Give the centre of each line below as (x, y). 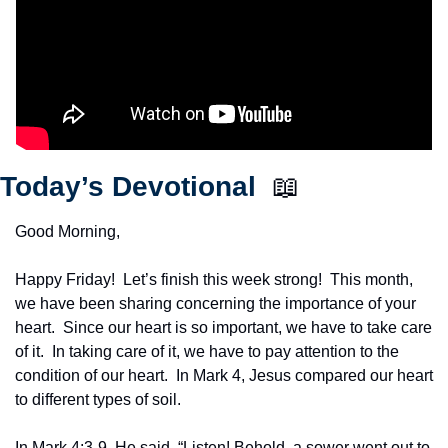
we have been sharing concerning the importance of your (215, 303)
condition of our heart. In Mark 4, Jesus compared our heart (224, 375)
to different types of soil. (98, 399)
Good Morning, (67, 231)
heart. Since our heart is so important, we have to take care (223, 327)
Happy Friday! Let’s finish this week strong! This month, (214, 279)
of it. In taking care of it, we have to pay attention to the (207, 351)
